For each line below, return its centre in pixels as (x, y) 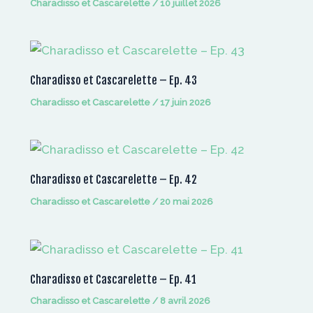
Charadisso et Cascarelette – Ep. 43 (113, 81)
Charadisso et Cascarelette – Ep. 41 (113, 279)
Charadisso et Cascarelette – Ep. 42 (113, 180)
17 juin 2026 (185, 102)
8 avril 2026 (185, 301)
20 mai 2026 (186, 202)
